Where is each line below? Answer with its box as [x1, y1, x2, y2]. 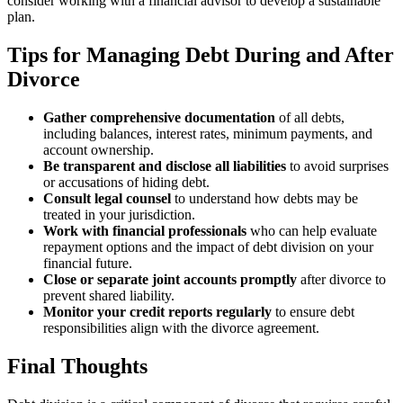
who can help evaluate [246, 222, 377, 238]
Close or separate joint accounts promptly [43, 271, 297, 287]
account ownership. [43, 141, 154, 157]
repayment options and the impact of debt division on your [43, 238, 373, 255]
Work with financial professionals [43, 222, 246, 238]
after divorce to [297, 271, 386, 287]
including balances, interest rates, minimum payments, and [43, 125, 372, 141]
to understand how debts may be [171, 190, 358, 206]
